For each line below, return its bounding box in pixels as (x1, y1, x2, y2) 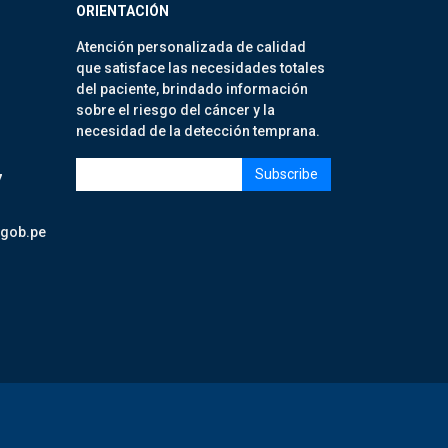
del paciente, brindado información (76, 81, 308, 97)
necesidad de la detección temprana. (76, 123, 320, 139)
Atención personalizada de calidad (76, 39, 306, 55)
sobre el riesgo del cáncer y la (76, 102, 275, 118)
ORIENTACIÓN (76, 3, 169, 19)
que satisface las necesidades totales (76, 60, 325, 76)
